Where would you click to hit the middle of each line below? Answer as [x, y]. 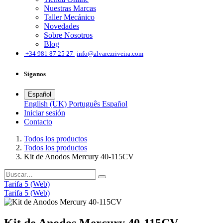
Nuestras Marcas [70, 8]
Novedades [61, 26]
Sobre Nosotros [68, 35]
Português [84, 104]
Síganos [35, 74]
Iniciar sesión [45, 112]
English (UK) [45, 104]
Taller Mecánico [69, 17]
